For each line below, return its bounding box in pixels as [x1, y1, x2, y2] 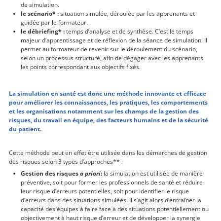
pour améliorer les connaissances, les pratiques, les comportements [9, 98, 208, 107]
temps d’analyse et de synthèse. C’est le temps [65, 27, 193, 36]
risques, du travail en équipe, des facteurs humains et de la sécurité [9, 115, 208, 124]
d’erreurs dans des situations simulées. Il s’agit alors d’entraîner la [21, 195, 201, 204]
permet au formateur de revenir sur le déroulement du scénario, [21, 44, 197, 53]
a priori [80, 169, 101, 178]
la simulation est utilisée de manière [102, 169, 203, 178]
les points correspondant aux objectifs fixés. [21, 62, 141, 71]
